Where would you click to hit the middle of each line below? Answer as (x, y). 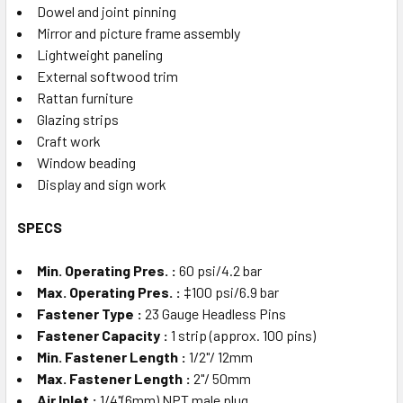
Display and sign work (102, 184)
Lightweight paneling (100, 54)
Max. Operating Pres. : (110, 291)
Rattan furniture (85, 97)
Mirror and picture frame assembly (139, 32)
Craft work (69, 140)
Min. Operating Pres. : (107, 270)
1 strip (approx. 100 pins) (243, 335)
